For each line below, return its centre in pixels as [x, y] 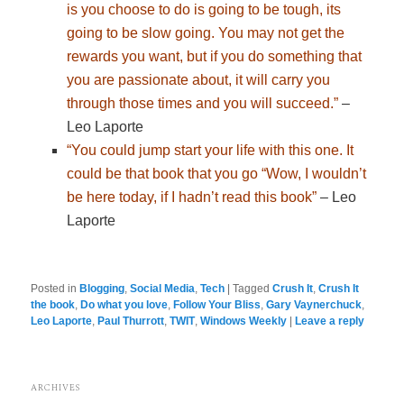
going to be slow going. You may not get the [206, 33]
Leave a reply [330, 321]
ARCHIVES [56, 387]
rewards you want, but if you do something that [215, 57]
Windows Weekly [244, 321]
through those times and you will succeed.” [203, 104]
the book [53, 304]
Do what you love [124, 304]
